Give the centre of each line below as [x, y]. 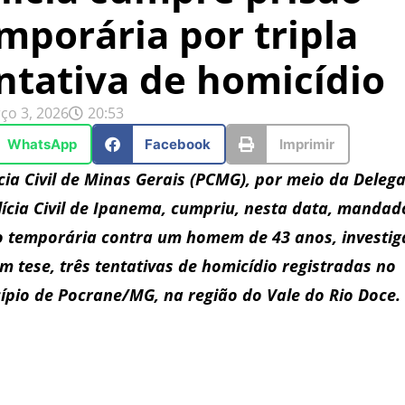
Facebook [178, 144]
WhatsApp [42, 144]
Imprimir [306, 144]
